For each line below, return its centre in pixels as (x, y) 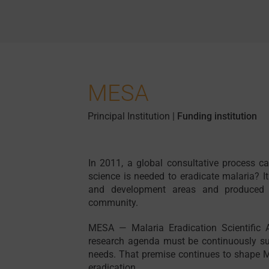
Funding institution (217, 116)
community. (113, 203)
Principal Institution (129, 116)
